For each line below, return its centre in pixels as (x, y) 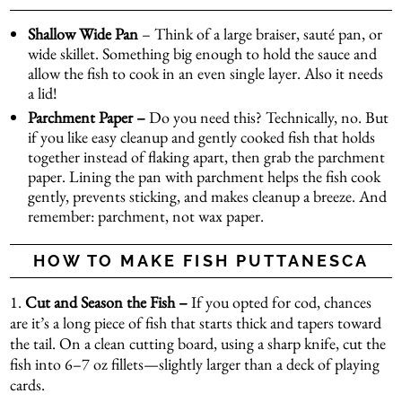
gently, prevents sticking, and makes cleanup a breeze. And (208, 197)
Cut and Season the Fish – (107, 302)
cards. (28, 385)
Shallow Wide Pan (83, 34)
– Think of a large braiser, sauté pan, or (261, 34)
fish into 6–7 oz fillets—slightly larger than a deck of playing (195, 364)
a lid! (43, 93)
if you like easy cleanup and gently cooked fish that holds (202, 137)
